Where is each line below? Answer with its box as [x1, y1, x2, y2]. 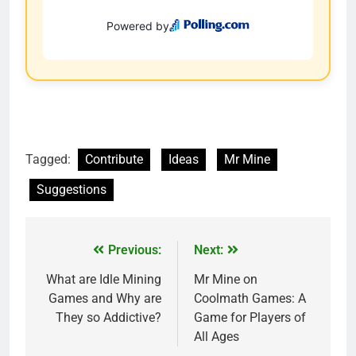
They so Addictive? [56, 309, 161, 325]
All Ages [194, 328, 239, 344]
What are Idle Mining [46, 271, 161, 287]
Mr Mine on [194, 271, 257, 287]
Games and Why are [48, 290, 161, 306]
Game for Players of [194, 309, 306, 325]
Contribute [85, 151, 143, 167]
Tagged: [25, 151, 74, 167]
